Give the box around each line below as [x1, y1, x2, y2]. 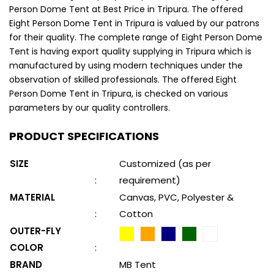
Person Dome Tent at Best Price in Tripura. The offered [9, 3, 243, 16]
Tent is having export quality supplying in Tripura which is [9, 45, 251, 58]
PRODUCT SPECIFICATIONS [9, 128, 159, 144]
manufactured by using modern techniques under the [9, 59, 243, 72]
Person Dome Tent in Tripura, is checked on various [9, 87, 228, 100]
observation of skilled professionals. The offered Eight [9, 73, 237, 86]
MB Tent [119, 258, 156, 272]
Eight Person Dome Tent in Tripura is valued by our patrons [9, 17, 259, 30]
